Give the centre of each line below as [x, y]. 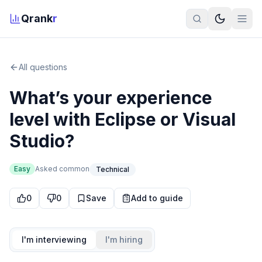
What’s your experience [111, 98]
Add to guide [157, 198]
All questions [43, 67]
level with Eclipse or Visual [123, 119]
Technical [113, 169]
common [74, 168]
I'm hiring [124, 239]
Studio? [42, 141]
